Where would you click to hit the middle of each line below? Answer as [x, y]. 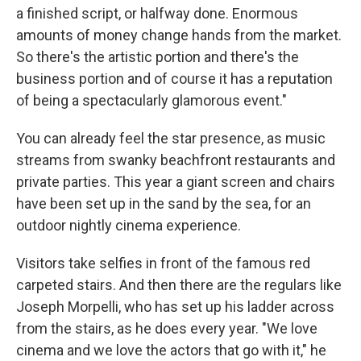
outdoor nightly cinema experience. [129, 225]
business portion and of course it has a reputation [174, 79]
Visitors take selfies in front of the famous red [163, 263]
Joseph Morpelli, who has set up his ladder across [175, 307]
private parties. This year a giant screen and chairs [176, 182]
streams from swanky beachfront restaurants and [176, 160]
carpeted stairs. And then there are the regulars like [179, 285]
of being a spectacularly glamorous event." [151, 100]
